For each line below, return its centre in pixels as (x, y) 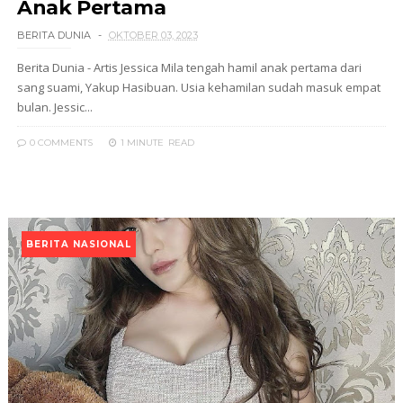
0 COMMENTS (59, 143)
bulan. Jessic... (54, 107)
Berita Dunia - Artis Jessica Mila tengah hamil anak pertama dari (189, 67)
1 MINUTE (142, 143)
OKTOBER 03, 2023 (153, 35)
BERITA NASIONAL (78, 244)
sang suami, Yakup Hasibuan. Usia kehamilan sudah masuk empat (198, 87)
